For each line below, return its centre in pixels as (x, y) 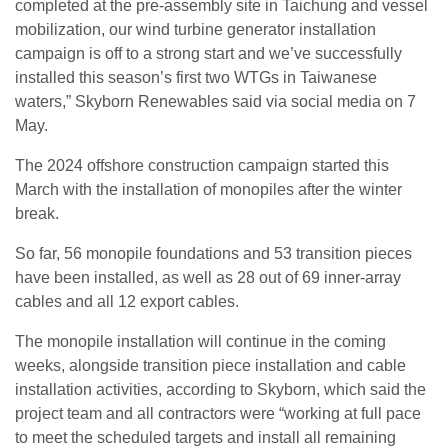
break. (37, 213)
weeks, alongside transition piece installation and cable (210, 365)
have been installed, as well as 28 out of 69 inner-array (208, 277)
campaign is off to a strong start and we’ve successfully (208, 53)
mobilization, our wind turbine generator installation (195, 29)
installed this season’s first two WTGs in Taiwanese (196, 77)
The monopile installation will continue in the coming (200, 341)
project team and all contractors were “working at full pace (218, 413)
